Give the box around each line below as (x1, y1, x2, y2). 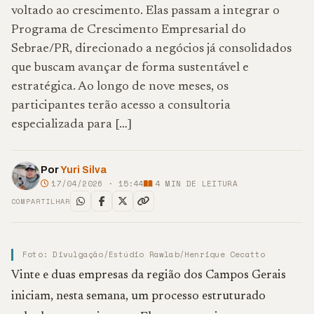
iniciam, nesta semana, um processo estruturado (11, 290, 266, 303)
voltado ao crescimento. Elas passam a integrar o (11, 5, 280, 18)
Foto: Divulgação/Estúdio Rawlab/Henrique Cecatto (22, 249, 266, 260)
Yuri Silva (60, 164, 107, 175)
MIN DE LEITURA (160, 177, 238, 189)
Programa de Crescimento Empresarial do (11, 24, 246, 36)
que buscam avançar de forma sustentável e (11, 62, 249, 74)
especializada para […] (11, 118, 132, 131)
